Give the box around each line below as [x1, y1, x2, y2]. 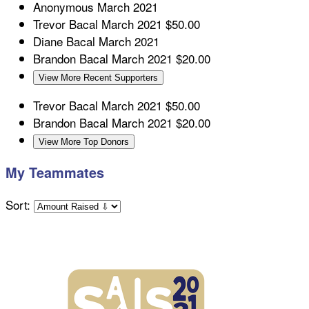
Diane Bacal [33, 32, 99, 50]
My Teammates [6, 163, 104, 183]
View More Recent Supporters [39, 72, 158, 83]
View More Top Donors [39, 137, 129, 148]
